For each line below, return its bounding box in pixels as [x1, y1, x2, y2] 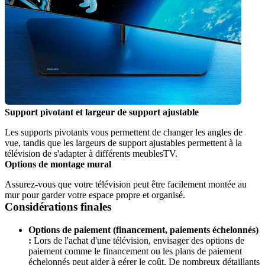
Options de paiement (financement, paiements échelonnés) [28, 224, 258, 235]
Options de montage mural [5, 159, 111, 169]
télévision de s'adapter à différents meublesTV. [5, 148, 177, 159]
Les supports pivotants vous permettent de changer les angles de [5, 127, 243, 137]
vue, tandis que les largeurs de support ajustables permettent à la [5, 137, 242, 148]
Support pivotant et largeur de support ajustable [5, 106, 199, 117]
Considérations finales [5, 200, 111, 213]
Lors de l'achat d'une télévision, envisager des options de [31, 235, 244, 245]
